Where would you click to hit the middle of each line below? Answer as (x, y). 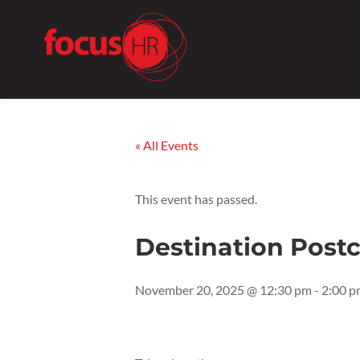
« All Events (167, 145)
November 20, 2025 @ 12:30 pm (223, 289)
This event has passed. (196, 198)
